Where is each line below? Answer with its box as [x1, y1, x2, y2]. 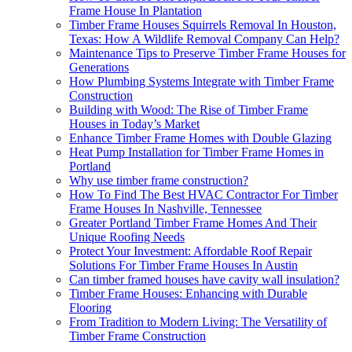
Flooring [69, 301, 112, 315]
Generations [69, 60, 129, 75]
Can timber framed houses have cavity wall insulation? [69, 273, 339, 287]
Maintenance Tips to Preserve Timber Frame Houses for [69, 46, 346, 60]
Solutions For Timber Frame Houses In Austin [69, 258, 298, 273]
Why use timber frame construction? [69, 174, 248, 188]
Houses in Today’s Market [69, 117, 200, 131]
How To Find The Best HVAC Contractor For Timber [69, 188, 338, 202]
